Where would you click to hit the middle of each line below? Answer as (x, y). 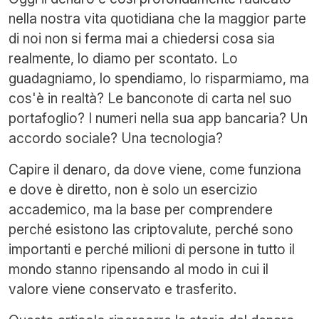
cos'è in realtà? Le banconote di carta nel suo (150, 98)
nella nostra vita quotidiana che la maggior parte (157, 19)
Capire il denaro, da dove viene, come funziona (155, 169)
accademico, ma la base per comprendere (141, 209)
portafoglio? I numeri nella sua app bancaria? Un (158, 118)
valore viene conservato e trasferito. (123, 289)
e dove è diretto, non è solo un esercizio (133, 189)
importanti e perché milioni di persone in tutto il (152, 249)
